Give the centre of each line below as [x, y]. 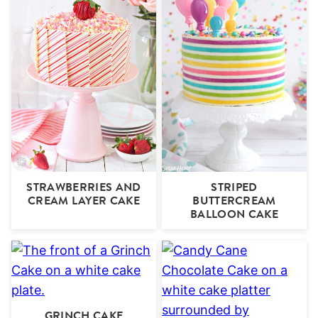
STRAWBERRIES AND [84, 187]
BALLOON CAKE [234, 214]
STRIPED [234, 187]
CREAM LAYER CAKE [84, 201]
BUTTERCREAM [234, 201]
